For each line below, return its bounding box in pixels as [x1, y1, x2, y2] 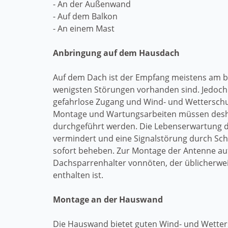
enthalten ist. [53, 169, 103, 181]
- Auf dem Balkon [53, 11, 118, 22]
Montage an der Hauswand [53, 194, 163, 205]
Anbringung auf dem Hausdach [53, 47, 180, 59]
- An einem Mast [53, 23, 115, 34]
